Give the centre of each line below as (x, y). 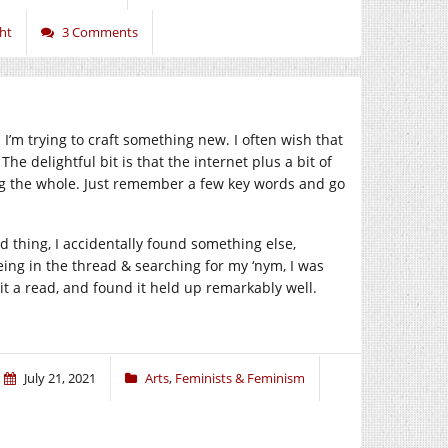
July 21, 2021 (60, 378)
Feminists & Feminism (240, 378)
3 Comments (100, 32)
